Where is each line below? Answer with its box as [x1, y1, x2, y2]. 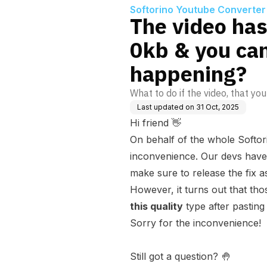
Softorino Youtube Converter [130, 4, 266, 15]
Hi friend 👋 [130, 117, 181, 129]
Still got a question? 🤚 [130, 250, 231, 262]
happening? [130, 60, 247, 88]
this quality [130, 200, 183, 212]
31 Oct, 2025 [196, 103, 239, 111]
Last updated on [137, 103, 194, 111]
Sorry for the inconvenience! [130, 217, 261, 229]
